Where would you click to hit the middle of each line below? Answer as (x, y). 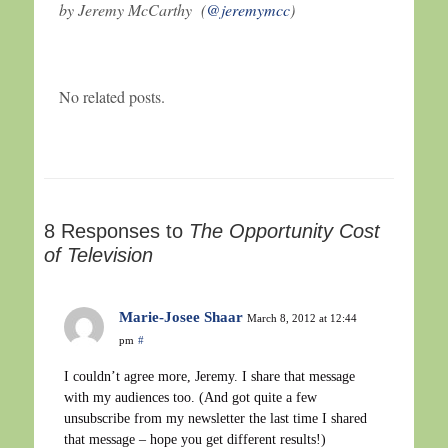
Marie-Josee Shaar (181, 316)
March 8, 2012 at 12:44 (302, 317)
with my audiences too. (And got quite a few (190, 397)
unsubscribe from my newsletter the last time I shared (215, 418)
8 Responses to (116, 230)
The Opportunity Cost (284, 230)
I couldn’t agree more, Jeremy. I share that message (209, 376)
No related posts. (112, 96)
